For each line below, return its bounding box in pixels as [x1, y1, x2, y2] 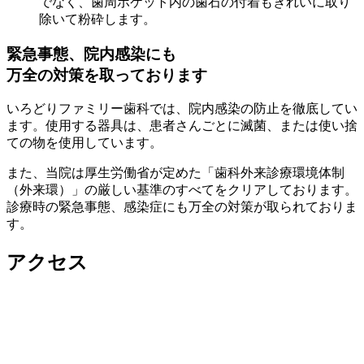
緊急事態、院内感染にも [6, 45, 176, 63]
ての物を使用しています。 [6, 136, 162, 150]
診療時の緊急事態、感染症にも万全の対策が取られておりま [6, 200, 357, 214]
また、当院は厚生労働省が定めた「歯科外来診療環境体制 [6, 166, 344, 180]
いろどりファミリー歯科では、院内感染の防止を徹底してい [6, 102, 357, 116]
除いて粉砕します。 [39, 11, 156, 26]
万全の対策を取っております [6, 66, 207, 84]
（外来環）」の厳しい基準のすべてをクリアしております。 [6, 183, 357, 197]
